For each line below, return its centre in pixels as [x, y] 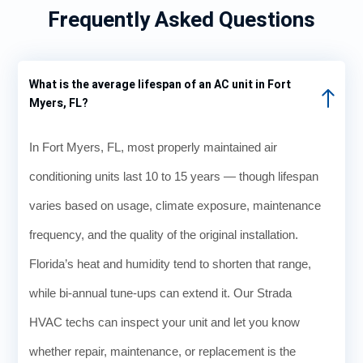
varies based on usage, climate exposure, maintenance [175, 206]
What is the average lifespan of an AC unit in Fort [160, 85]
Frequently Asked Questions [181, 21]
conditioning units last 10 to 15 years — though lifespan [174, 177]
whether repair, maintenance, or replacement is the [162, 352]
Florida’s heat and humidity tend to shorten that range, [170, 264]
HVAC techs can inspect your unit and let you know [164, 322]
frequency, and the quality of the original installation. [164, 235]
